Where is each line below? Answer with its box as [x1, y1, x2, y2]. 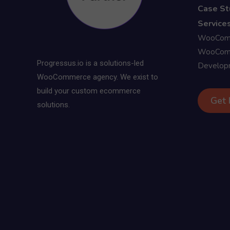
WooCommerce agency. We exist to [37, 72, 158, 82]
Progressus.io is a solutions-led [37, 58, 144, 68]
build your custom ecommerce [37, 86, 141, 95]
